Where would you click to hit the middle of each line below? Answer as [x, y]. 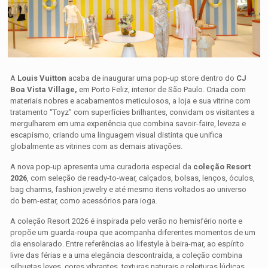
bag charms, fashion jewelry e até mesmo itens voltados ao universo [129, 190]
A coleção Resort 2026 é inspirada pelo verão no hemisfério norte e [127, 221]
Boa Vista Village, [44, 90]
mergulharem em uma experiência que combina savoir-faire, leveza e [128, 124]
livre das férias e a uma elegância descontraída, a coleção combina [127, 255]
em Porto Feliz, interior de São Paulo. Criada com [162, 90]
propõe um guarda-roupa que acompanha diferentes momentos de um [133, 233]
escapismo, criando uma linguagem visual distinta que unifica [117, 135]
